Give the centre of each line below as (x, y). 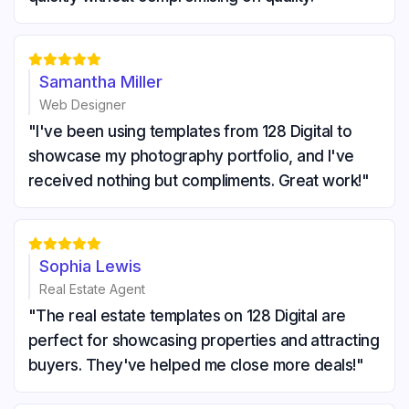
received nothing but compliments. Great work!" (199, 181)
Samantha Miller (101, 82)
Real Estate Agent (92, 289)
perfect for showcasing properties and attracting (204, 341)
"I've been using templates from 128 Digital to (190, 132)
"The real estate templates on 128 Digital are (187, 316)
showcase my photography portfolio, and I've (191, 157)
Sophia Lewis (90, 267)
